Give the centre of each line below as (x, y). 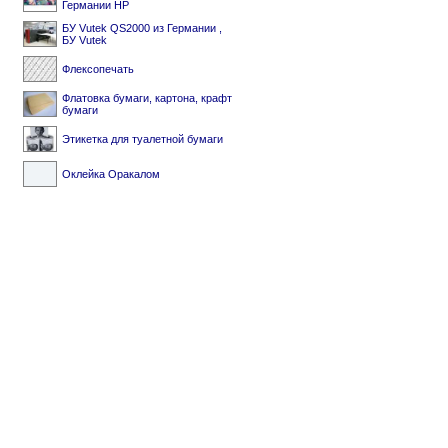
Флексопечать (98, 69)
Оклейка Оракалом (111, 174)
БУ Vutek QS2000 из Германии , (142, 28)
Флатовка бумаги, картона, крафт (147, 98)
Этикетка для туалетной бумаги (142, 139)
